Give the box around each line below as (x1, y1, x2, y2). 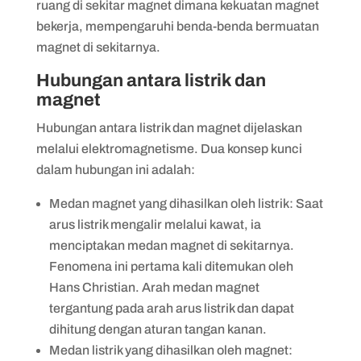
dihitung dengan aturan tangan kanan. (48, 322, 267, 336)
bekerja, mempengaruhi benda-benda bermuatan (35, 19, 319, 33)
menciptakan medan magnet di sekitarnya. (48, 238, 294, 252)
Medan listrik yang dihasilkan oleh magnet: (48, 342, 293, 357)
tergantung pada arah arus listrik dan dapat (48, 301, 294, 315)
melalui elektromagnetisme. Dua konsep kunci (35, 141, 302, 156)
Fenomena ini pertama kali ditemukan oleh (48, 259, 293, 273)
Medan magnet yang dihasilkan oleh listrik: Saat (48, 196, 323, 210)
